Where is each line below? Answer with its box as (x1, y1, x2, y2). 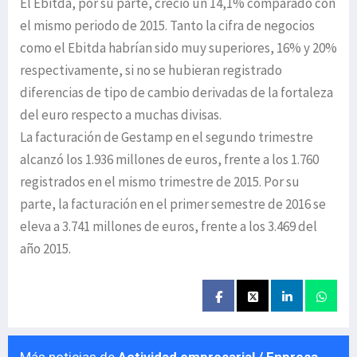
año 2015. (20, 240, 71, 258)
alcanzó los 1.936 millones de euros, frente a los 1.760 (20, 151, 319, 169)
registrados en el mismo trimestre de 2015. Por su (20, 173, 300, 191)
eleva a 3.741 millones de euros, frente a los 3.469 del (20, 218, 317, 236)
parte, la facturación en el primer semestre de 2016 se (20, 195, 326, 214)
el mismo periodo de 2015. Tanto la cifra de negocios (20, 17, 315, 35)
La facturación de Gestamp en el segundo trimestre (20, 128, 313, 147)
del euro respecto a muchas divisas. (20, 106, 222, 124)
